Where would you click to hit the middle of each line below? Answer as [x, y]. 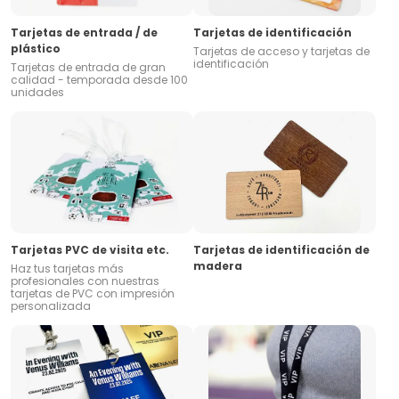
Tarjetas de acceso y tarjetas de [281, 52]
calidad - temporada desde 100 [99, 80]
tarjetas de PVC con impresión [93, 294]
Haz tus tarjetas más [67, 269]
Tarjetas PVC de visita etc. [90, 250]
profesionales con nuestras [85, 281]
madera [218, 266]
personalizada [51, 306]
